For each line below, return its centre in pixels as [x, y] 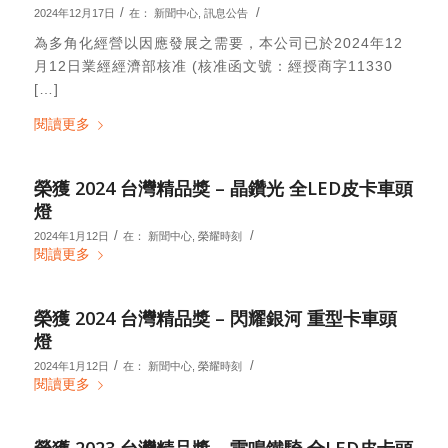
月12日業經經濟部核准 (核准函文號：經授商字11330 [213, 66]
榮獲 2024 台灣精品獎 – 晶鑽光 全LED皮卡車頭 [223, 187]
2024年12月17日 [74, 13]
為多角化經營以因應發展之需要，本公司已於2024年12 [218, 43]
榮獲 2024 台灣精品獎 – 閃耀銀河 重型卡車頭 [215, 317]
